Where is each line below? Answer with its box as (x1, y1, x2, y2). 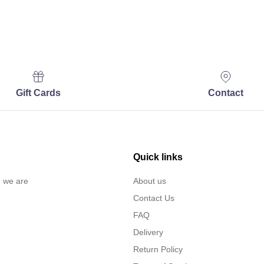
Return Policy (133, 245, 183, 255)
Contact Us (133, 193, 174, 203)
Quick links (133, 152, 183, 163)
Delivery (133, 227, 163, 237)
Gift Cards (15, 88, 61, 98)
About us (133, 176, 166, 186)
